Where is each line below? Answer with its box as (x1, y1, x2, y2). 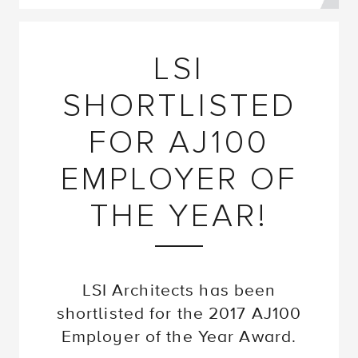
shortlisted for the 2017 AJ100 (56, 303, 302, 324)
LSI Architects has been (82, 280, 276, 301)
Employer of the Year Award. (61, 326, 297, 348)
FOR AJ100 (89, 123, 269, 163)
